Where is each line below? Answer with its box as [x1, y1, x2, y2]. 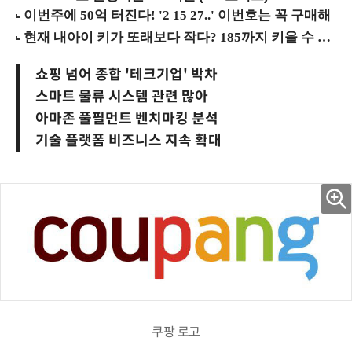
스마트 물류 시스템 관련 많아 [35, 88, 208, 106]
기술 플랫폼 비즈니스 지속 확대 [35, 132, 222, 150]
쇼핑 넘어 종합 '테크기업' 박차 [35, 66, 218, 84]
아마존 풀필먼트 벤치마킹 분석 [35, 110, 218, 128]
